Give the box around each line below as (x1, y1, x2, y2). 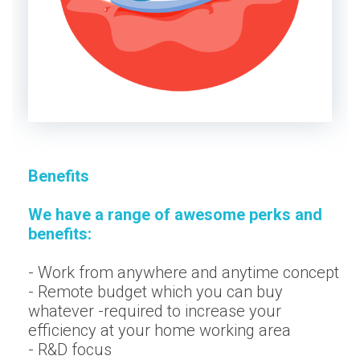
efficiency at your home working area (28, 320, 291, 340)
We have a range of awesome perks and (28, 204, 322, 224)
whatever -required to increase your (28, 301, 281, 321)
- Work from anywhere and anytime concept (28, 262, 339, 282)
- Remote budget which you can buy (28, 281, 283, 301)
